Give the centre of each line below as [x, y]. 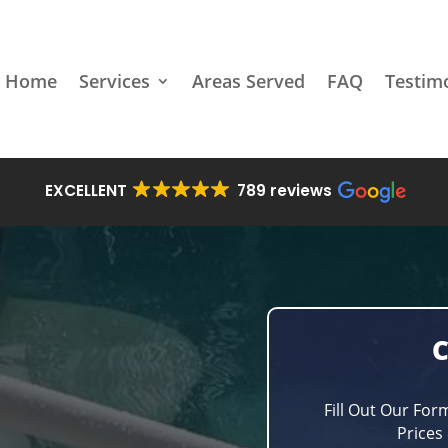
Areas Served [248, 81]
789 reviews [284, 190]
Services [114, 81]
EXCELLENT [86, 190]
